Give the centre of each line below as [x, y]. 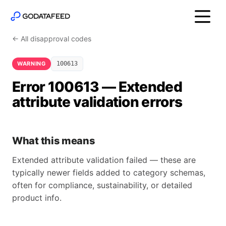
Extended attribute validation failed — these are [104, 160]
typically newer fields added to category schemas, [109, 173]
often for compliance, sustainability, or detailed [102, 185]
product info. [37, 198]
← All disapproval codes [52, 39]
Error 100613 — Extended [97, 87]
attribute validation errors [97, 102]
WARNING [32, 64]
